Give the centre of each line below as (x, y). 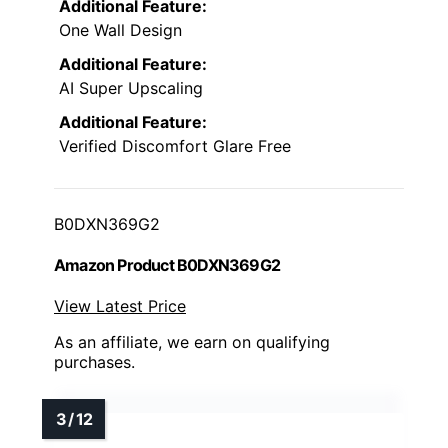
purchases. (94, 362)
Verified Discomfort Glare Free (175, 145)
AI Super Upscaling (131, 87)
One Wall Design (120, 29)
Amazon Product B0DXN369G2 (167, 265)
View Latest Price (120, 306)
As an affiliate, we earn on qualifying (192, 342)
